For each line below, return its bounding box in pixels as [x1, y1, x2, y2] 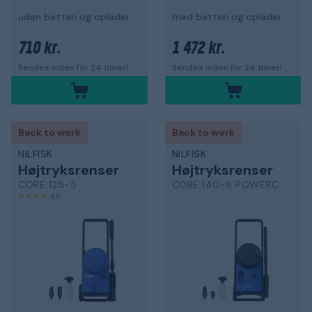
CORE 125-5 [18, 178, 77, 191]
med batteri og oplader [171, 10, 281, 23]
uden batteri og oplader [18, 10, 130, 23]
